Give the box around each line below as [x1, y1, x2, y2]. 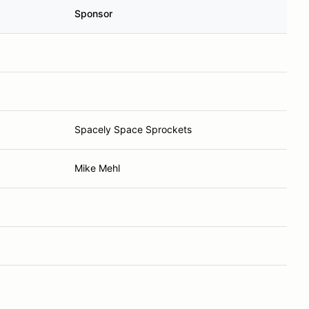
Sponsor [74, 8, 112, 19]
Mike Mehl [74, 162, 120, 174]
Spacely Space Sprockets [74, 123, 192, 135]
